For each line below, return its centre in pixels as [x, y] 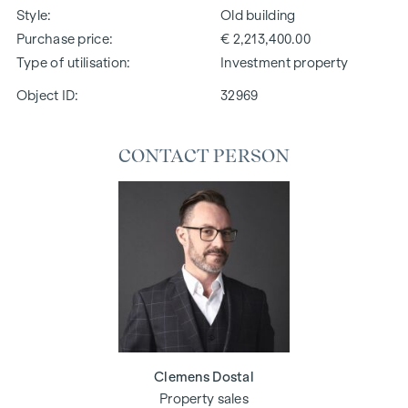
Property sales [204, 398]
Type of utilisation [71, 62]
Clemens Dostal [204, 377]
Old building [258, 15]
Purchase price [62, 39]
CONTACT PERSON [204, 155]
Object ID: [47, 95]
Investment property [285, 62]
